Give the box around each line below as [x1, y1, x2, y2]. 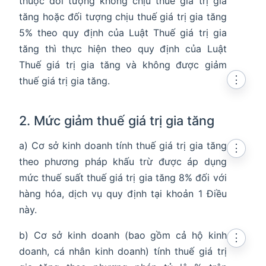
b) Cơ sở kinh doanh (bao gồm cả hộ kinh [19, 229, 227, 242]
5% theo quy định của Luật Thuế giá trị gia [19, 27, 227, 39]
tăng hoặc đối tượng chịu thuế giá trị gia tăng [19, 11, 227, 23]
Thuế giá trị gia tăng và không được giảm [19, 59, 227, 71]
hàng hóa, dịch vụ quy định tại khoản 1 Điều [19, 188, 227, 200]
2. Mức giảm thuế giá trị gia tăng [19, 113, 214, 129]
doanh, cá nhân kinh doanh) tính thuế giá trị [19, 245, 227, 258]
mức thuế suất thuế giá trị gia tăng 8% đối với [19, 172, 227, 184]
